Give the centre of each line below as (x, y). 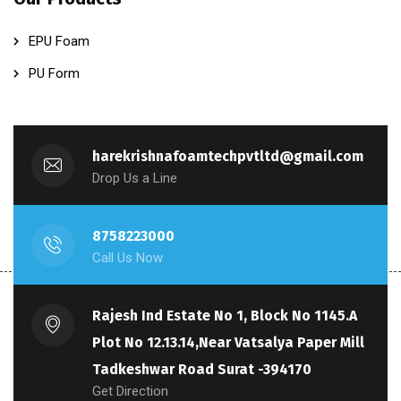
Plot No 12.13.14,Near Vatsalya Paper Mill (228, 343)
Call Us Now (128, 258)
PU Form (54, 74)
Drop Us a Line (135, 179)
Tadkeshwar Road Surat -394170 (202, 370)
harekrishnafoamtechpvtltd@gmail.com (228, 157)
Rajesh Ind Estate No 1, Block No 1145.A (225, 316)
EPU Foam (59, 42)
